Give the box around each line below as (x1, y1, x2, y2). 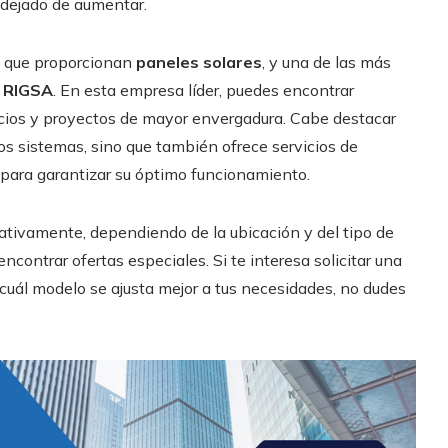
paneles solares (136, 51, 262, 72)
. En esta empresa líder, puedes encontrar (53, 79, 354, 100)
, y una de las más (262, 51, 391, 72)
